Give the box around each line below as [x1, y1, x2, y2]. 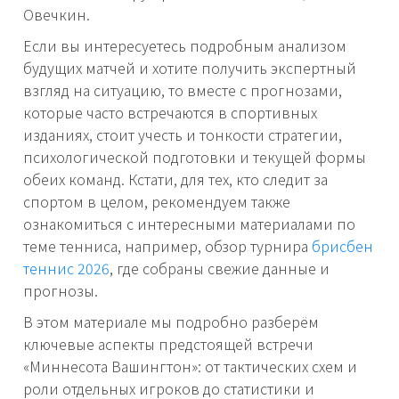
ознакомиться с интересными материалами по [23, 213, 355, 235]
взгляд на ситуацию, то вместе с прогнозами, [23, 79, 342, 102]
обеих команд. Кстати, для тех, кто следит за [23, 168, 328, 191]
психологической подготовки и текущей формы [23, 146, 366, 168]
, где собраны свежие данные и [110, 257, 330, 280]
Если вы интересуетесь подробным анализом [23, 35, 346, 57]
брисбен [312, 235, 373, 257]
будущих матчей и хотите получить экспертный [23, 57, 356, 79]
